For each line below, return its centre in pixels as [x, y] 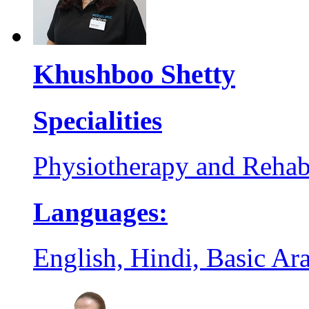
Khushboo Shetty [134, 74]
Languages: [100, 212]
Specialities [98, 121]
